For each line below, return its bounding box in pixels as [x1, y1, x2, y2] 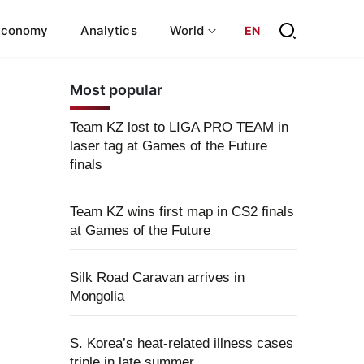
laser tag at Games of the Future [70, 138, 267, 154]
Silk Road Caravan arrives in [70, 270, 245, 285]
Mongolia [70, 288, 124, 304]
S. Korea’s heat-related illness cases [70, 336, 293, 351]
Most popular [70, 81, 162, 98]
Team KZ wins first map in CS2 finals [70, 204, 294, 219]
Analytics [80, 22, 137, 38]
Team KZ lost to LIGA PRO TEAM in [70, 119, 288, 135]
